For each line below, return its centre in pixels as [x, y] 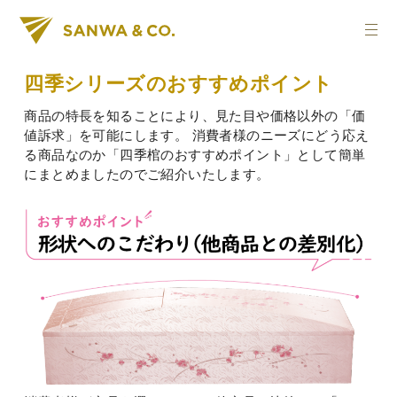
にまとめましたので [86, 174]
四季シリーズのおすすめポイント [179, 84]
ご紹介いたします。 [209, 174]
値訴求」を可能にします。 [106, 135]
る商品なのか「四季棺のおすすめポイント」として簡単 [195, 155]
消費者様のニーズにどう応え [279, 135]
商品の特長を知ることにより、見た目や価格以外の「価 [195, 116]
